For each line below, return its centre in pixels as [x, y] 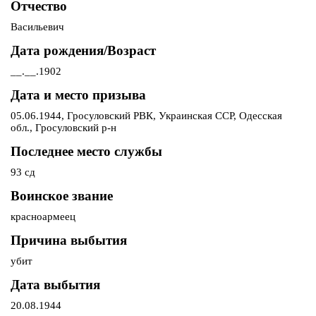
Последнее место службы [86, 152]
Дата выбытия [55, 285]
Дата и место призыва [78, 95]
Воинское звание [62, 196]
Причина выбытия [69, 241]
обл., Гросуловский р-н [63, 128]
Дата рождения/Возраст [83, 51]
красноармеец [43, 217]
